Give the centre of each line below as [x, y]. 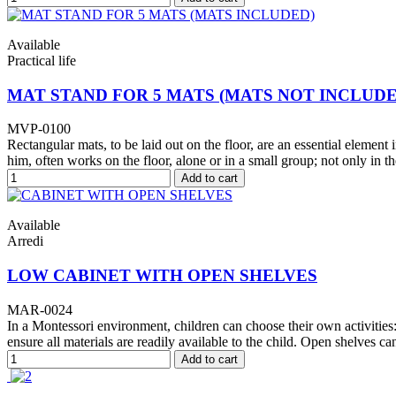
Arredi [25, 241]
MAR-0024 [40, 309]
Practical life [42, 60]
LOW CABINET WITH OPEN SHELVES [162, 276]
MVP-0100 [39, 129]
